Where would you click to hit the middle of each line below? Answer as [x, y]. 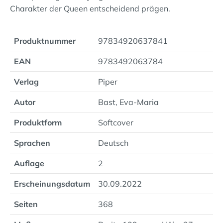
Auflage [29, 163]
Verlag [26, 82]
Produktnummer [45, 41]
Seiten [26, 204]
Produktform [38, 122]
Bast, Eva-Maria [128, 102]
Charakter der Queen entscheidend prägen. [90, 8]
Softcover [116, 122]
